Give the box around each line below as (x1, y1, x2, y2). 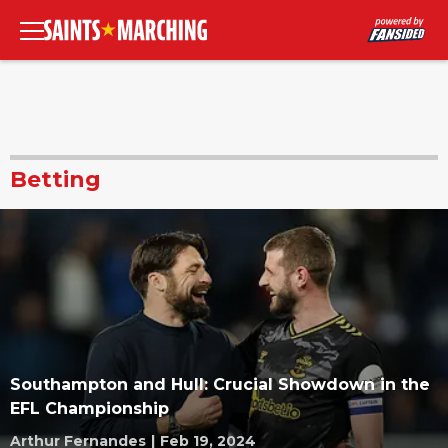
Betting (10, 166, 101, 193)
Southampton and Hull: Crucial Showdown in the (10, 375, 430, 394)
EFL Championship (10, 399, 169, 418)
